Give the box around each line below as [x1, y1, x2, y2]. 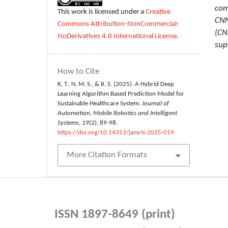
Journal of [142, 100, 169, 107]
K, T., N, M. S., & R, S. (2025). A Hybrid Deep [58, 80, 175, 88]
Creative [146, 8, 171, 16]
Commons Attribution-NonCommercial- [58, 20, 180, 28]
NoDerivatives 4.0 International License [58, 33, 177, 41]
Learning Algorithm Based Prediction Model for [58, 90, 185, 97]
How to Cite [58, 67, 100, 76]
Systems [58, 119, 79, 126]
